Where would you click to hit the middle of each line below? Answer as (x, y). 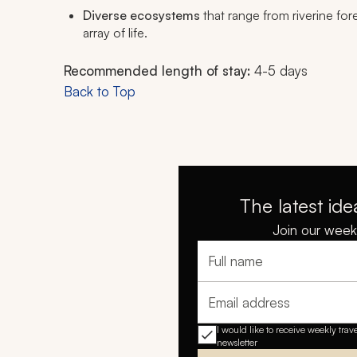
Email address (245, 310)
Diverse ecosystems (141, 16)
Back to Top (100, 92)
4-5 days (279, 71)
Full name (234, 269)
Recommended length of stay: (157, 71)
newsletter (237, 343)
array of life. (115, 33)
